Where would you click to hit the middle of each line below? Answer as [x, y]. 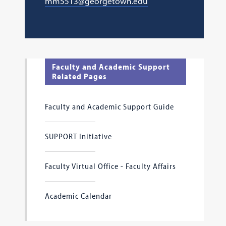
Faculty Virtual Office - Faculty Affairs [110, 166]
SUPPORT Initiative [78, 136]
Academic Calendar [78, 196]
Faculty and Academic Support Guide [109, 106]
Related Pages [79, 76]
